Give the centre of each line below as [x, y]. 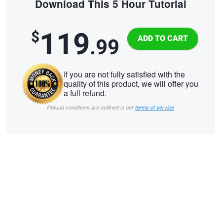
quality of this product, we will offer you [131, 83]
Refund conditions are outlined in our [91, 108]
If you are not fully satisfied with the [124, 74]
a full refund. [85, 93]
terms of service [155, 108]
